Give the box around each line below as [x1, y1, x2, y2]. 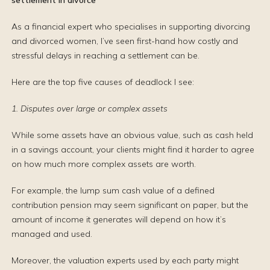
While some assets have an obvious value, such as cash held [11, 130, 253, 140]
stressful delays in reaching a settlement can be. [11, 50, 199, 61]
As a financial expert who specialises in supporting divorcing [11, 21, 250, 32]
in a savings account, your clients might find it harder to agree [11, 144, 254, 155]
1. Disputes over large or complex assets [11, 103, 168, 114]
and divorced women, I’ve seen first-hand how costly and [11, 36, 238, 46]
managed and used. [11, 228, 92, 239]
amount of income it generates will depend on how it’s [11, 214, 226, 225]
